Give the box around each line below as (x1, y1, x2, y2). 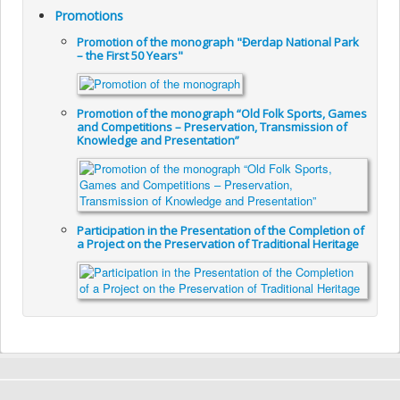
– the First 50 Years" (77, 47, 184, 64)
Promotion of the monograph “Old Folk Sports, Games (77, 105, 368, 122)
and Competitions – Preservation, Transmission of (77, 119, 348, 136)
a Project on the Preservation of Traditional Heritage (77, 236, 360, 253)
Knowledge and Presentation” (77, 132, 240, 149)
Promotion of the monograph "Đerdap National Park (77, 34, 360, 51)
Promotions (54, 7, 124, 25)
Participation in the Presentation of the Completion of (77, 222, 365, 239)
